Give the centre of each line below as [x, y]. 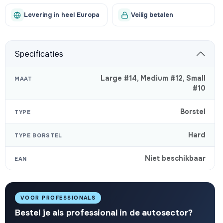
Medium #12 [162, 78]
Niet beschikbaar [175, 158]
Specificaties [39, 54]
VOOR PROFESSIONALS [58, 198]
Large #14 [119, 78]
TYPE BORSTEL [38, 135]
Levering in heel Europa [61, 15]
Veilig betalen [152, 15]
